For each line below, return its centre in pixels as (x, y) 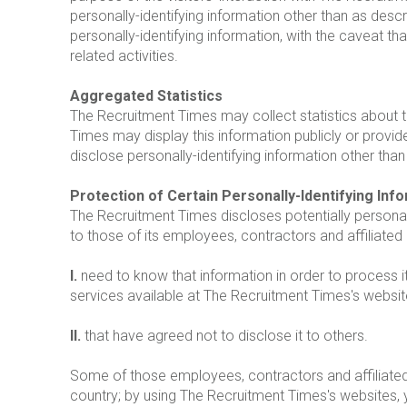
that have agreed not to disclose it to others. (224, 336)
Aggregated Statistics (146, 96)
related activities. (124, 56)
